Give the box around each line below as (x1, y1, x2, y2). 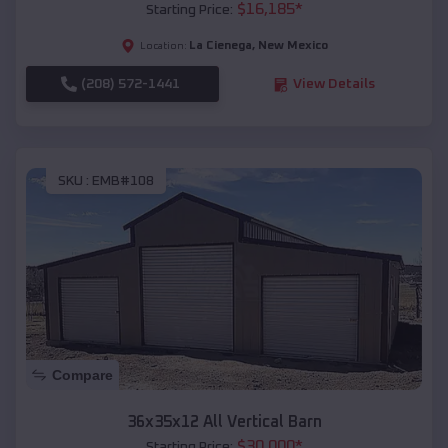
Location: (139, 41, 187, 52)
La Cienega (188, 40, 252, 53)
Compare (52, 367, 113, 384)
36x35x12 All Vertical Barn (126, 414, 322, 431)
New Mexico (257, 40, 328, 53)
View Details (292, 77, 375, 92)
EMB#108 (92, 173, 154, 188)
